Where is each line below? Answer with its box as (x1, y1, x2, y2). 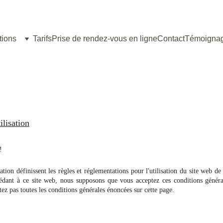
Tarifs (33, 34, 52, 43)
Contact (157, 34, 185, 43)
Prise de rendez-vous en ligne (52, 34, 157, 43)
